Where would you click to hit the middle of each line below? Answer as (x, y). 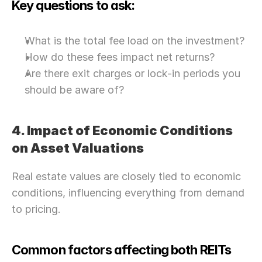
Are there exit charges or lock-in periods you (132, 73)
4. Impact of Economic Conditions (122, 130)
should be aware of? (74, 90)
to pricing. (36, 209)
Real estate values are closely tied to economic (126, 176)
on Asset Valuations (78, 148)
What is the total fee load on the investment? (135, 41)
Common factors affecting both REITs (122, 250)
